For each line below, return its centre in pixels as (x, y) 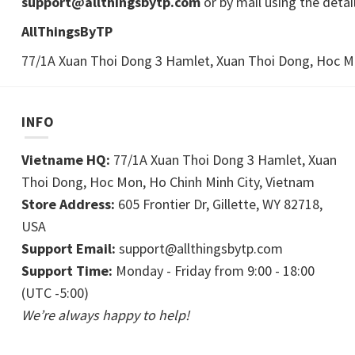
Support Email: (69, 249)
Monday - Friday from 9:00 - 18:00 (214, 271)
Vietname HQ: (66, 160)
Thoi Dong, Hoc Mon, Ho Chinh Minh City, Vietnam (168, 182)
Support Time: (67, 271)
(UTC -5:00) (55, 293)
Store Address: (68, 204)
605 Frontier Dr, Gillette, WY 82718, (219, 204)
